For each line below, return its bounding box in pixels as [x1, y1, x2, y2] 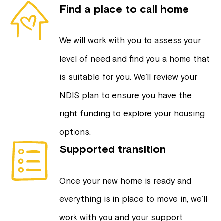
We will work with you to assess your [59, 35, 201, 45]
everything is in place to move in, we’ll [59, 193, 207, 204]
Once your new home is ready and [59, 175, 191, 185]
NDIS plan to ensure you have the [59, 90, 192, 100]
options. [59, 126, 91, 137]
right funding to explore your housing [59, 108, 205, 118]
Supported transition [59, 142, 166, 155]
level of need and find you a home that [59, 53, 210, 64]
